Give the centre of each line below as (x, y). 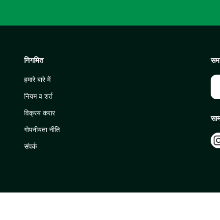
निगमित (34, 60)
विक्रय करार (40, 113)
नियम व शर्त (38, 96)
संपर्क (30, 146)
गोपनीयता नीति (42, 130)
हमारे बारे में (37, 80)
